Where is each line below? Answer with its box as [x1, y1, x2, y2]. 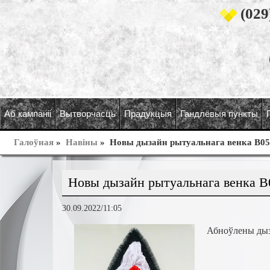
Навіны [66, 137, 98, 148]
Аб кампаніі [4, 108, 51, 119]
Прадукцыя [124, 108, 172, 119]
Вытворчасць [60, 108, 116, 119]
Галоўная [14, 137, 54, 148]
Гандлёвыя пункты [180, 108, 258, 119]
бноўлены [213, 225, 254, 236]
